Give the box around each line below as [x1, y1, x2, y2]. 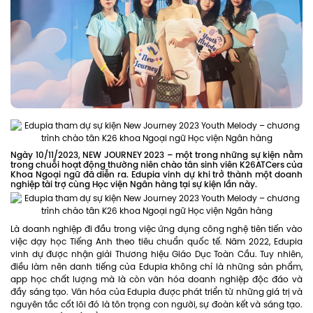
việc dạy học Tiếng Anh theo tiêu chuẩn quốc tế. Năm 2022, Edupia [10, 235, 303, 249]
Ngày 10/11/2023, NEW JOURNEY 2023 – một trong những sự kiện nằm [10, 149, 303, 162]
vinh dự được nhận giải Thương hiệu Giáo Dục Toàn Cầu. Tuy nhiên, [10, 248, 303, 261]
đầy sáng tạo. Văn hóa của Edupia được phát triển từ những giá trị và [10, 286, 303, 299]
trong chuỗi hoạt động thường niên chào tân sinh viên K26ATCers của [10, 159, 303, 172]
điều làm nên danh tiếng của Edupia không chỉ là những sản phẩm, [10, 261, 303, 274]
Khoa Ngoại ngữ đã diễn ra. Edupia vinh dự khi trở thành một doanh [10, 168, 303, 182]
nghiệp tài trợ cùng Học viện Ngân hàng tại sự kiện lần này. [10, 178, 257, 191]
